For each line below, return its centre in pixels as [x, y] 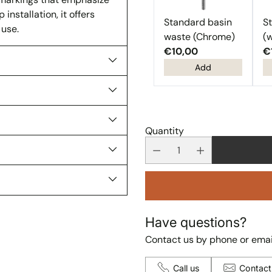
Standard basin [198, 22]
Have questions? [196, 222]
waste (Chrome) [200, 37]
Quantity [165, 131]
